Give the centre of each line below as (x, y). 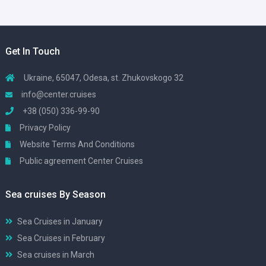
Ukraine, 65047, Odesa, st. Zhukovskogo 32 (103, 78)
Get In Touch (33, 52)
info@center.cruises (59, 95)
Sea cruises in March (56, 254)
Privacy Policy (44, 128)
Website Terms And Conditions (76, 145)
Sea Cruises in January (60, 221)
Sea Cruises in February (61, 238)
